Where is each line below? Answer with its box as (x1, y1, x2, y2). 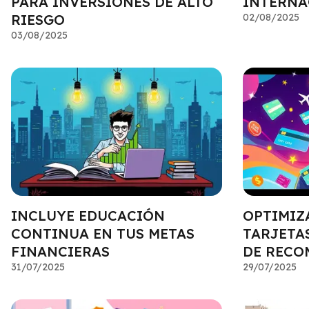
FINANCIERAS (11, 243, 110, 261)
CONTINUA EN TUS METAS (11, 225, 195, 243)
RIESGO (11, 10, 65, 28)
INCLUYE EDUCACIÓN (11, 207, 165, 225)
